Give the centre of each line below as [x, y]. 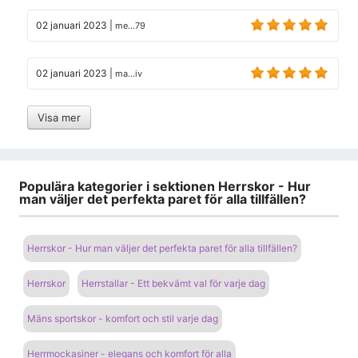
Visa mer [59, 117]
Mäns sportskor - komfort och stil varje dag [123, 318]
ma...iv [129, 73]
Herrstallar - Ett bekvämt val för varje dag [173, 283]
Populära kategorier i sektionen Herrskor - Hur [165, 186]
